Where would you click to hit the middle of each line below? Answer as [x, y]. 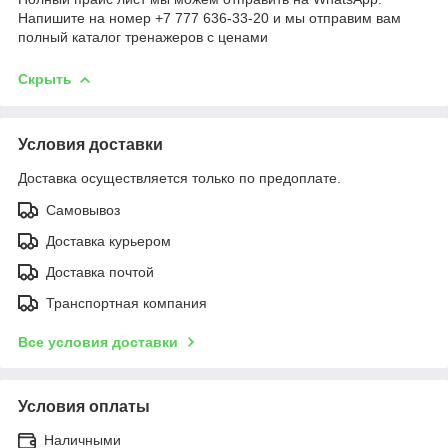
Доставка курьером [108, 240]
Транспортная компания [126, 302]
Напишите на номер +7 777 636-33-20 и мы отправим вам [209, 17]
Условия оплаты [84, 406]
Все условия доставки [98, 341]
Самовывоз [83, 209]
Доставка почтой [100, 271]
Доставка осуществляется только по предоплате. [179, 177]
